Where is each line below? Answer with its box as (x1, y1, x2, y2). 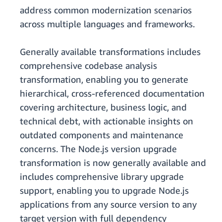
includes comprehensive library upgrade (20, 171, 184, 182)
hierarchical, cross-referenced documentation (20, 88, 205, 99)
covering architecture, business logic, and (20, 102, 187, 113)
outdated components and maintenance (20, 129, 183, 141)
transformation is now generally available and (20, 157, 206, 168)
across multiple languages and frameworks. (20, 18, 195, 30)
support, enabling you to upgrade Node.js (20, 185, 189, 196)
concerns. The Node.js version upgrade (20, 143, 177, 155)
